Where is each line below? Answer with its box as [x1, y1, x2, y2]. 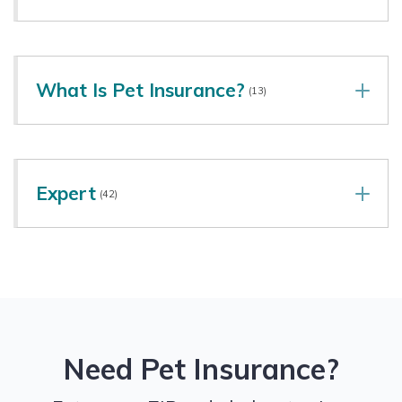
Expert [36, 181, 96, 205]
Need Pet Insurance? [63, 351, 339, 387]
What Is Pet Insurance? [36, 78, 245, 101]
